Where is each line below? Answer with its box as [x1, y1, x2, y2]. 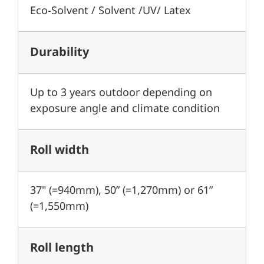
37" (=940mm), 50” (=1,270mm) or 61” [30, 185, 213, 197]
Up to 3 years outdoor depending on [30, 87, 212, 100]
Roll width [30, 144, 89, 157]
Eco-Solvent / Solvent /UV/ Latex [30, 5, 191, 18]
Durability [30, 46, 89, 60]
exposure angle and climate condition [30, 103, 220, 115]
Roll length [30, 242, 94, 255]
